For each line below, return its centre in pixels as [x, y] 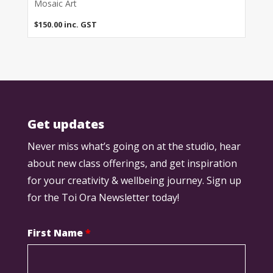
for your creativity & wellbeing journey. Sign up [134, 181]
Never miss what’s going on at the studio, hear [134, 147]
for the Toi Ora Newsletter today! [103, 198]
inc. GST [80, 25]
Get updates [66, 124]
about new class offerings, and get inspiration [132, 164]
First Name [56, 233]
